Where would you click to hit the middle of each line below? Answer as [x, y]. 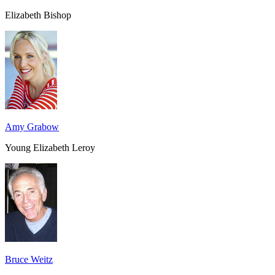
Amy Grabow [32, 126]
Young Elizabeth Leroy [50, 147]
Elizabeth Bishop [38, 15]
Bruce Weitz [29, 259]
